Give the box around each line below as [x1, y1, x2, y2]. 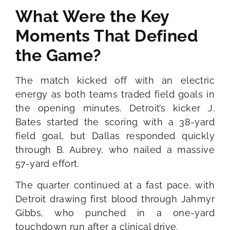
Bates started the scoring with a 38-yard [15, 117, 215, 128]
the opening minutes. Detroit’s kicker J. [15, 103, 215, 114]
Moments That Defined [15, 26, 198, 46]
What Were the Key [15, 7, 169, 26]
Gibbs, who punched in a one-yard [15, 207, 215, 218]
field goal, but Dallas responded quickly [15, 130, 215, 142]
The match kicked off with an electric [15, 75, 215, 86]
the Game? [15, 46, 102, 65]
